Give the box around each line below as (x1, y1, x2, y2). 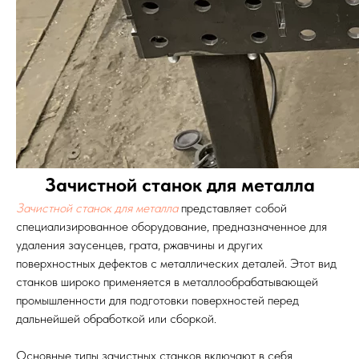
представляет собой (178, 200, 287, 216)
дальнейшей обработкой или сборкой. (16, 311, 216, 326)
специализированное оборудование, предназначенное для (16, 219, 327, 234)
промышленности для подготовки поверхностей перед (16, 292, 299, 308)
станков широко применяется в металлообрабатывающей (16, 274, 318, 289)
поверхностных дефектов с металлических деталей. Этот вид (16, 256, 337, 271)
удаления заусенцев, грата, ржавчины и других (16, 237, 263, 252)
